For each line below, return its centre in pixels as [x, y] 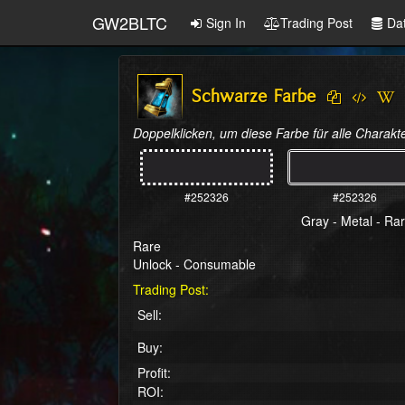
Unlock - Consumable [194, 264]
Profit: [154, 372]
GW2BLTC [130, 23]
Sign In [226, 23]
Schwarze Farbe [254, 96]
